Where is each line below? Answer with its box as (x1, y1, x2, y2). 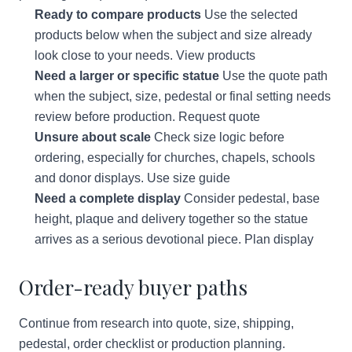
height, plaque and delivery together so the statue (35, 212, 308, 225)
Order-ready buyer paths (19, 273, 247, 301)
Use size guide (147, 171, 230, 185)
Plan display (244, 233, 313, 246)
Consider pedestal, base (181, 192, 320, 205)
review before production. (35, 110, 178, 123)
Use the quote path (219, 69, 328, 82)
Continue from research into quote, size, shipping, (19, 317, 294, 330)
